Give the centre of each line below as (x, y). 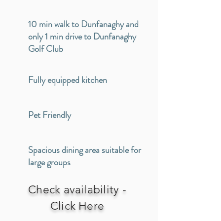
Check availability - (77, 190)
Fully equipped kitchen (68, 80)
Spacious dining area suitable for (85, 150)
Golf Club (46, 49)
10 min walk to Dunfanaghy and (83, 24)
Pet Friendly (50, 115)
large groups (49, 162)
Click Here (77, 206)
